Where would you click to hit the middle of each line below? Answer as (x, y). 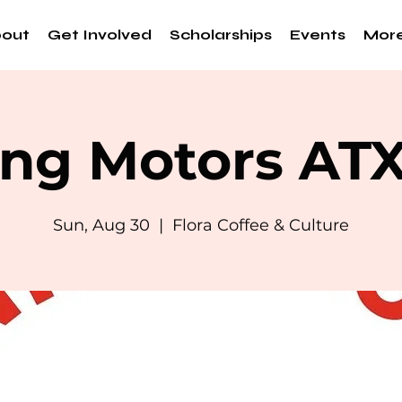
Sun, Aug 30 (101, 225)
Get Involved (100, 35)
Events (318, 35)
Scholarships (221, 35)
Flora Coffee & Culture (261, 225)
